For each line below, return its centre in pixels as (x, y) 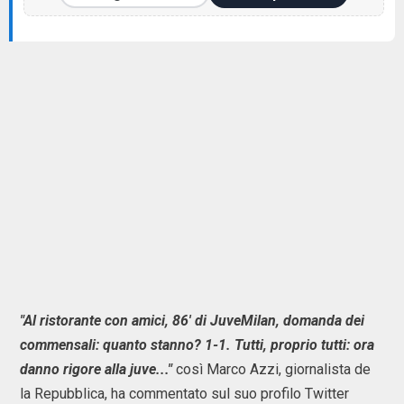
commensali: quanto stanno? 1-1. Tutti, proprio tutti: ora (197, 345)
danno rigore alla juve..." (98, 369)
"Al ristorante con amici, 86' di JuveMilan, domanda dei (192, 321)
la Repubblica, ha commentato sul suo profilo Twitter (184, 394)
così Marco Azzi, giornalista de (273, 369)
